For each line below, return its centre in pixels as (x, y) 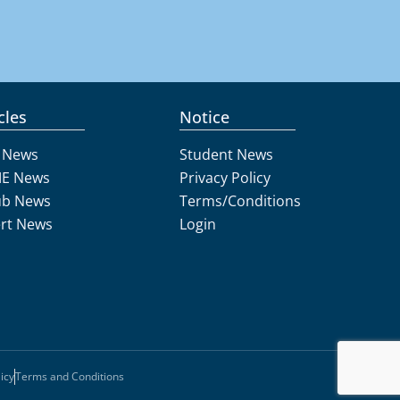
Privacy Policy (225, 178)
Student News (227, 155)
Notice (205, 117)
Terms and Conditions (69, 377)
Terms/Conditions (241, 201)
